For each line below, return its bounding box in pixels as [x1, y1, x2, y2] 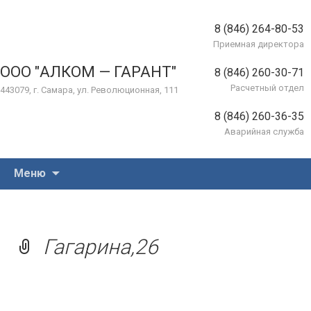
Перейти [59, 159, 103, 172]
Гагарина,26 [43, 235, 158, 259]
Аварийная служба [224, 126, 304, 137]
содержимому [59, 192, 133, 205]
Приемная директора [213, 39, 304, 49]
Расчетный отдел [230, 83, 304, 93]
